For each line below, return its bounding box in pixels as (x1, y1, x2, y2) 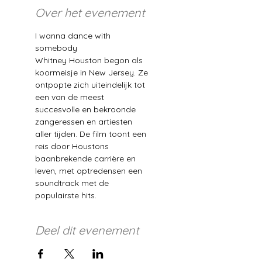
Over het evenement (35, 5, 145, 20)
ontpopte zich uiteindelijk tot (35, 80, 147, 90)
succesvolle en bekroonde (35, 104, 138, 115)
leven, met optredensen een (35, 166, 144, 176)
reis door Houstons (35, 141, 111, 151)
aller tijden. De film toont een (35, 129, 149, 139)
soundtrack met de (35, 178, 111, 188)
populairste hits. (35, 190, 96, 201)
